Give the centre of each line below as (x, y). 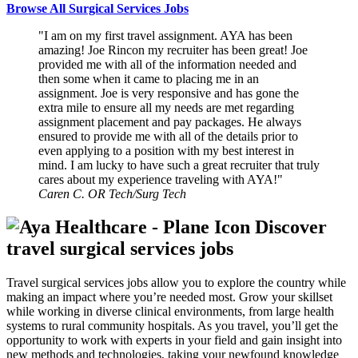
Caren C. (63, 193)
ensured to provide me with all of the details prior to (168, 136)
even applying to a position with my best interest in (166, 150)
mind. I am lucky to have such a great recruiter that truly (179, 165)
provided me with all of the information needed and (167, 64)
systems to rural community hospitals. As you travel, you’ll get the (172, 326)
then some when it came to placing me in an (149, 78)
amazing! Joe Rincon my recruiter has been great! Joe (173, 50)
